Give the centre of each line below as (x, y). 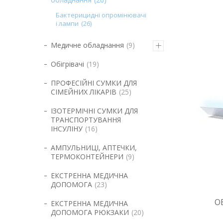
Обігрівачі (67, 64)
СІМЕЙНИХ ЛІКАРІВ (84, 92)
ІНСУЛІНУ (67, 129)
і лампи (67, 23)
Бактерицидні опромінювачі (101, 15)
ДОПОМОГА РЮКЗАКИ (90, 212)
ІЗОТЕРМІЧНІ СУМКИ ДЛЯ (94, 111)
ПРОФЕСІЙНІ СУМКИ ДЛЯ (94, 83)
